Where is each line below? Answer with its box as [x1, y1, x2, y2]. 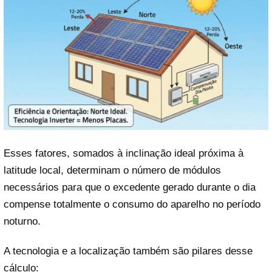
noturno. [4, 216, 41, 228]
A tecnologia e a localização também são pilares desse [4, 245, 253, 257]
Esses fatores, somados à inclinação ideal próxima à [4, 148, 243, 160]
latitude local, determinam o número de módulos [4, 165, 221, 177]
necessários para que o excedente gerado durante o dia [4, 182, 256, 194]
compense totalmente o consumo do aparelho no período [4, 199, 260, 211]
